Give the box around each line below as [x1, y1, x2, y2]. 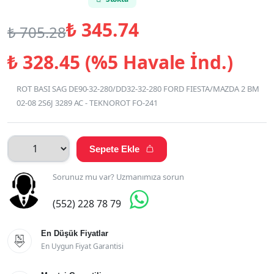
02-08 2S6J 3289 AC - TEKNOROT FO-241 [17, 97, 158, 108]
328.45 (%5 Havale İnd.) [17, 49, 234, 75]
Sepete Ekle [89, 143, 139, 154]
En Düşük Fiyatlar [41, 228, 108, 238]
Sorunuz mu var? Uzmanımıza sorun [53, 171, 185, 182]
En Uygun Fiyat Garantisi [41, 240, 124, 251]
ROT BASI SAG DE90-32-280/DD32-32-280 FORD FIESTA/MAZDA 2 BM [17, 83, 260, 94]
